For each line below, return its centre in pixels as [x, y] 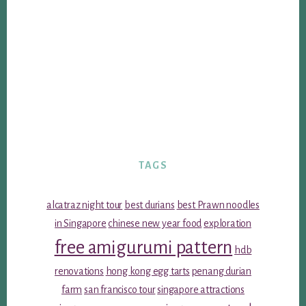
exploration [227, 224]
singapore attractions [201, 290]
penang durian [222, 272]
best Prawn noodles [218, 205]
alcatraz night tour [85, 205]
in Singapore [81, 224]
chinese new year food [155, 224]
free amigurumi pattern [143, 248]
